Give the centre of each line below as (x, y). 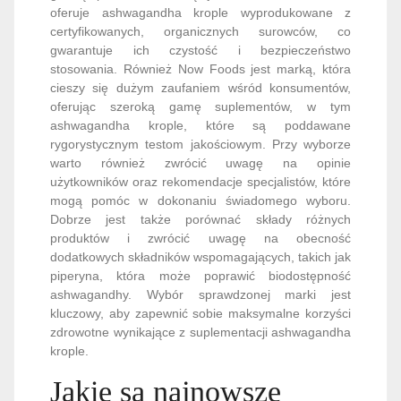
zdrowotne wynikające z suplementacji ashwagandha (200, 257)
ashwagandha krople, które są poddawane (200, 51)
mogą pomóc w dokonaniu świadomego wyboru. (200, 126)
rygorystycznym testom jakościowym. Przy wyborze (200, 69)
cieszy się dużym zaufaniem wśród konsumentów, (200, 13)
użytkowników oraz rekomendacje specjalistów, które (200, 107)
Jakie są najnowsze (166, 317)
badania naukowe (156, 353)
